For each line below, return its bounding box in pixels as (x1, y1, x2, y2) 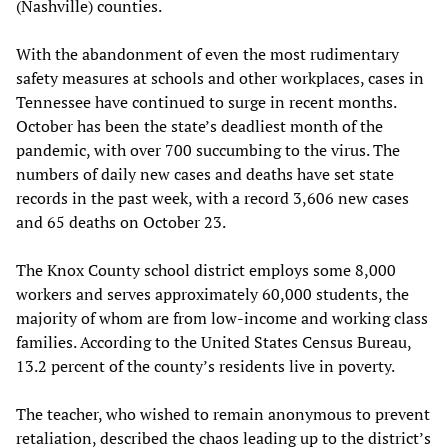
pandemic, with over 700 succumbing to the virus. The (16, 138, 400, 161)
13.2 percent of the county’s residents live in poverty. (16, 354, 395, 377)
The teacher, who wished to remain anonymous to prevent (16, 402, 430, 425)
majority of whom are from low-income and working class (16, 306, 428, 329)
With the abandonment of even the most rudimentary (16, 42, 399, 65)
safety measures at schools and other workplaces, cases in (16, 66, 424, 89)
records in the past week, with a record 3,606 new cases (16, 186, 409, 209)
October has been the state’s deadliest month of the (16, 114, 383, 137)
